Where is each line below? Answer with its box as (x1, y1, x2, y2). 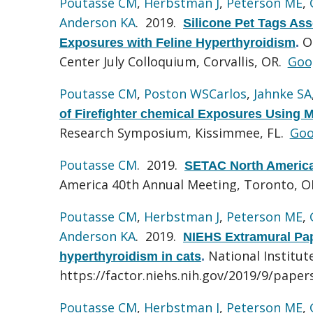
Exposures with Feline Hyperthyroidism (59, 35, 296, 50)
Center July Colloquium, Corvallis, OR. (59, 52, 285, 70)
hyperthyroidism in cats (59, 249, 201, 263)
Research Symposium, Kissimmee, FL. (59, 124, 287, 141)
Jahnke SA (254, 85, 312, 102)
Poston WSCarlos (144, 85, 247, 102)
